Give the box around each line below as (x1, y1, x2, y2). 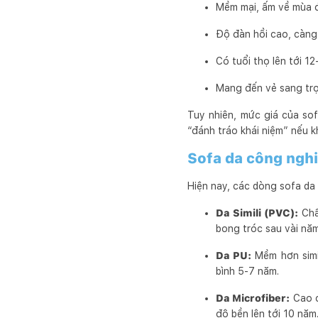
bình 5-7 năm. (216, 265, 279, 277)
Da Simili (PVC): (216, 207, 299, 219)
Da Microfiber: (216, 292, 290, 304)
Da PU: (216, 250, 252, 261)
